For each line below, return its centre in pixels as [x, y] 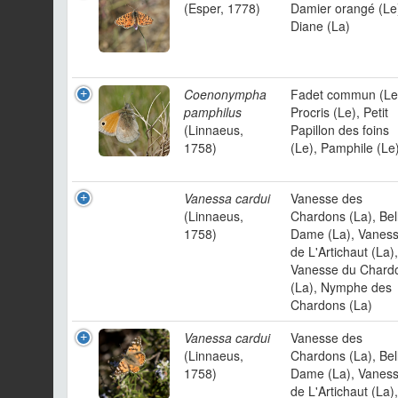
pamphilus [213, 112]
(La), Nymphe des [341, 287]
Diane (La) [320, 26]
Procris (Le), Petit [339, 112]
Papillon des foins [340, 130]
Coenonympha [225, 94]
